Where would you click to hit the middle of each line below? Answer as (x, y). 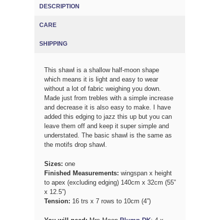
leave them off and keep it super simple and (107, 126)
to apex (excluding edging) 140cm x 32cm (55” (110, 182)
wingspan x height (145, 173)
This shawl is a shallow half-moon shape (102, 70)
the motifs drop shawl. (76, 144)
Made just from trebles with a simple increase (109, 98)
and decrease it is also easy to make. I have (108, 107)
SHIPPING (53, 43)
